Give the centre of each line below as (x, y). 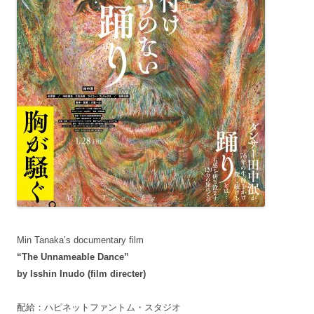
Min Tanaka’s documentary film (80, 240)
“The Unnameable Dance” (73, 257)
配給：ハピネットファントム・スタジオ (99, 307)
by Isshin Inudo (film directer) (81, 273)
